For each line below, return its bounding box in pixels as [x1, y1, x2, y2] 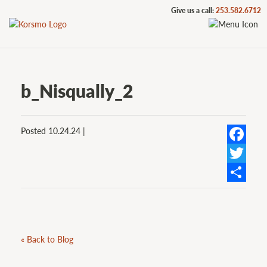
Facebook [227, 147, 262, 160]
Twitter [227, 166, 253, 179]
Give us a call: [171, 5, 216, 15]
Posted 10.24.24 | [21, 125, 85, 137]
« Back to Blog [21, 232, 73, 245]
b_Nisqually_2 [21, 77, 133, 103]
